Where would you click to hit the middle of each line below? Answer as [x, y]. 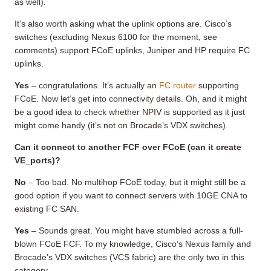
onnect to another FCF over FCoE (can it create [144, 147]
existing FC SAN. [47, 208]
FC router [178, 85]
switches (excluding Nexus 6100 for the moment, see [116, 37]
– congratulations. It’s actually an [94, 85]
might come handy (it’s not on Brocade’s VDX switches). [121, 125]
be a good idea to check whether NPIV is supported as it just [130, 112]
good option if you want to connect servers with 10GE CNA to [131, 195]
